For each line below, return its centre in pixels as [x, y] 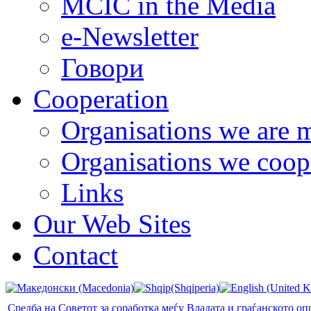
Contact [76, 255]
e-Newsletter [130, 36]
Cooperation [101, 99]
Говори [102, 67]
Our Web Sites [112, 224]
